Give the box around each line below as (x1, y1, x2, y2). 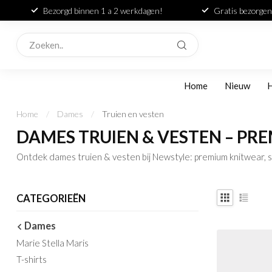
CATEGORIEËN (16, 192, 86, 205)
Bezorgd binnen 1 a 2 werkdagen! (43, 5, 163, 16)
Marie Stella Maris (16, 237, 89, 248)
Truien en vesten (102, 109, 164, 119)
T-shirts (16, 254, 47, 265)
